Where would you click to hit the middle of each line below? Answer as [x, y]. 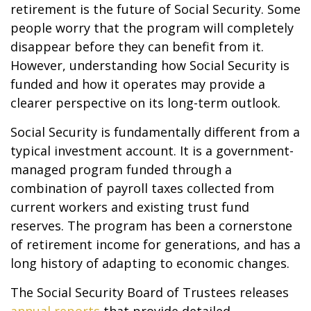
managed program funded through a [121, 169]
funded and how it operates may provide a [138, 84]
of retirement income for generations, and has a [155, 244]
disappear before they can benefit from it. [137, 47]
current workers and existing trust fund [130, 207]
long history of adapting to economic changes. [150, 263]
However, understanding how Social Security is [150, 65]
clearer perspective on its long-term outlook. [145, 103]
